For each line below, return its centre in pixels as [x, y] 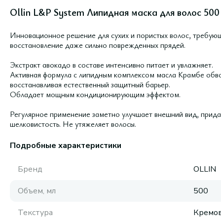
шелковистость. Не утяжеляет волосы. [73, 124]
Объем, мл [37, 191]
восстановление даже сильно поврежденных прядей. [98, 45]
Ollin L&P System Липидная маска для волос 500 [115, 12]
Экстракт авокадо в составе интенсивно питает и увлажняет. [111, 65]
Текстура [35, 213]
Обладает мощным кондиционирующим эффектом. [95, 94]
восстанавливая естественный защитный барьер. [90, 84]
